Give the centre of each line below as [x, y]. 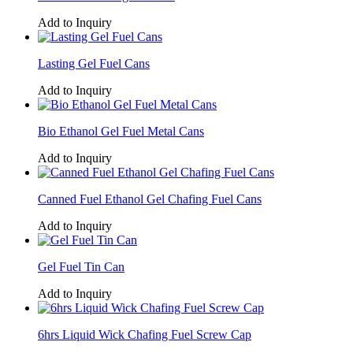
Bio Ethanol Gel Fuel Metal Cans [121, 131]
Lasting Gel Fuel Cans [94, 63]
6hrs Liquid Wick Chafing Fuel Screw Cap [145, 334]
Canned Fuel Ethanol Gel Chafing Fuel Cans [150, 199]
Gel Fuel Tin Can [81, 266]
